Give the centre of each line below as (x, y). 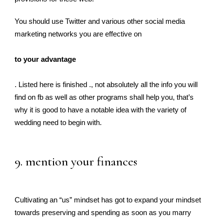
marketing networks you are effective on (78, 34)
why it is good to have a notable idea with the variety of (100, 110)
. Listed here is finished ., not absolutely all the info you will (106, 84)
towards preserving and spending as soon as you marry (103, 212)
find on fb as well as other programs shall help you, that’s (104, 97)
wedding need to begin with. (58, 122)
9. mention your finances (76, 161)
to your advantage (45, 59)
